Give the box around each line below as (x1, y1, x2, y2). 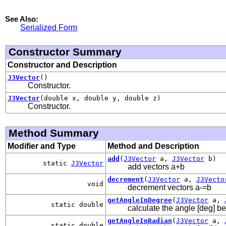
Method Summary (9, 127, 99, 139)
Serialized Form (20, 23, 77, 32)
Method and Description (107, 141, 199, 150)
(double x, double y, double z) (40, 94, 161, 102)
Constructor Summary (9, 45, 122, 58)
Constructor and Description (8, 60, 117, 69)
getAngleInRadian (107, 216, 172, 224)
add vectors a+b (128, 162, 185, 171)
